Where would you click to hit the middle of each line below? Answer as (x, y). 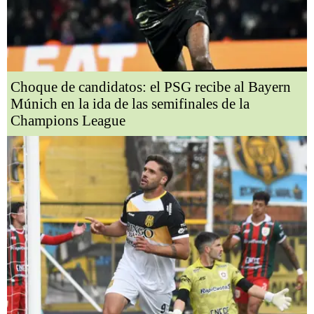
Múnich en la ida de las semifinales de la (130, 103)
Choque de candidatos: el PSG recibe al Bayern (151, 87)
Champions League (68, 120)
